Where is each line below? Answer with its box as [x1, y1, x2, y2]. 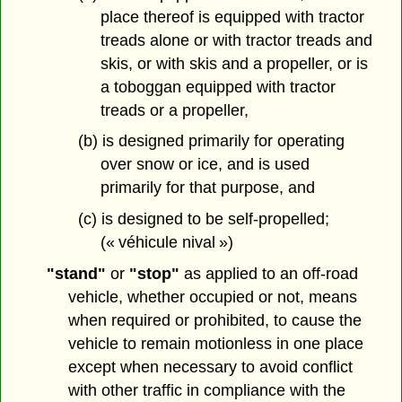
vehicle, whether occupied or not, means [68, 288, 358, 306]
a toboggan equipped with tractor [100, 77, 336, 96]
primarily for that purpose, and [100, 179, 315, 197]
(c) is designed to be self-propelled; [77, 210, 329, 229]
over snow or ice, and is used [100, 155, 310, 174]
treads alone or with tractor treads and [100, 31, 372, 49]
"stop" [128, 265, 179, 283]
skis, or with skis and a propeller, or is [100, 54, 368, 73]
